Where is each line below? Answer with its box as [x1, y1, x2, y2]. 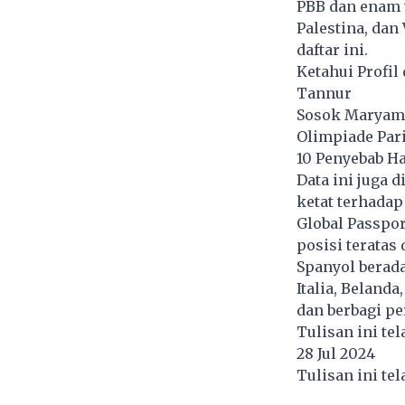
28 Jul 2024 [296, 344, 379, 363]
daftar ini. [296, 41, 368, 60]
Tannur [296, 84, 352, 103]
